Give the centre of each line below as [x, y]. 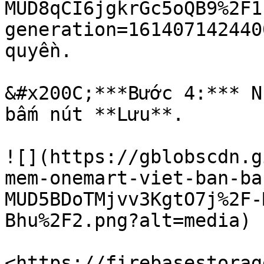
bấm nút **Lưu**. [94, 114]
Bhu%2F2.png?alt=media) [128, 220]
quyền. [38, 51]
